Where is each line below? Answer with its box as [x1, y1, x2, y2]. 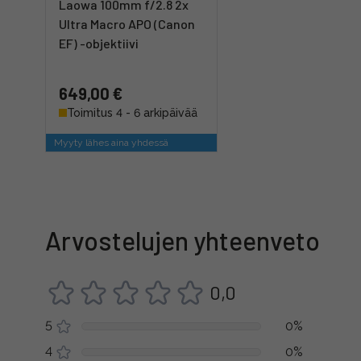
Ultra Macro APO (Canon [59, 16, 195, 31]
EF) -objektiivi [59, 35, 139, 51]
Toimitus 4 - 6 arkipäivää [67, 106, 197, 119]
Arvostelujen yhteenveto [45, 225, 320, 255]
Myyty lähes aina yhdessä [54, 137, 168, 148]
